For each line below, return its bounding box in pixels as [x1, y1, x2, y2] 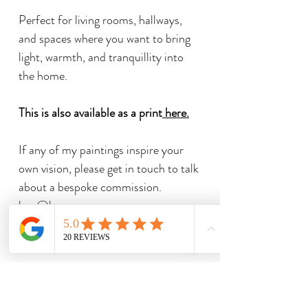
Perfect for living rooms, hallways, [19, 10, 182, 29]
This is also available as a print [19, 103, 162, 122]
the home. [19, 66, 67, 85]
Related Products [36, 274, 155, 296]
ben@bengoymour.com [19, 196, 137, 214]
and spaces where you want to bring [19, 29, 190, 47]
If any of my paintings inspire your [19, 140, 184, 159]
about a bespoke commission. [19, 177, 162, 196]
